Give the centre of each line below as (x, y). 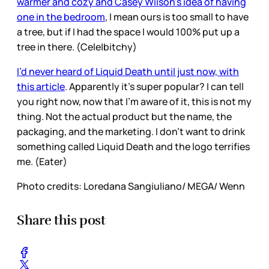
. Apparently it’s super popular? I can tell (154, 86)
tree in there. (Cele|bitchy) (78, 47)
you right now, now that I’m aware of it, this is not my (134, 101)
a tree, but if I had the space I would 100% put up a (128, 32)
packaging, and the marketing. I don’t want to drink (131, 131)
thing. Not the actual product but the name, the (124, 116)
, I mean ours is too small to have (177, 17)
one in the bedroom (61, 17)
